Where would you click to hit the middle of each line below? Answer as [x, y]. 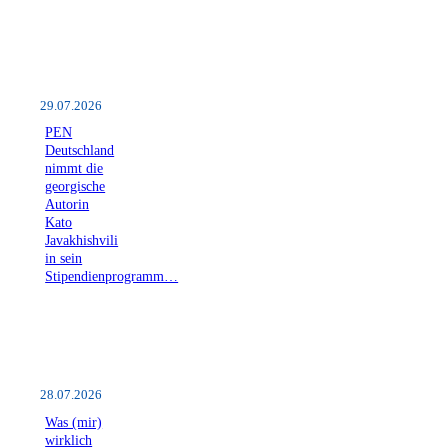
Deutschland [80, 150]
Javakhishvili [82, 240]
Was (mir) [74, 421]
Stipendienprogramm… [112, 276]
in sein [64, 258]
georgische [75, 186]
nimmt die [74, 168]
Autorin [67, 204]
